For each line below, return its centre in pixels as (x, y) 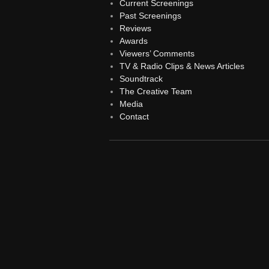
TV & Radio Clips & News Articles (182, 66)
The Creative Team (156, 91)
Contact (134, 116)
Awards (133, 41)
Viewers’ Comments (157, 53)
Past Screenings (150, 15)
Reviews (135, 28)
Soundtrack (141, 78)
